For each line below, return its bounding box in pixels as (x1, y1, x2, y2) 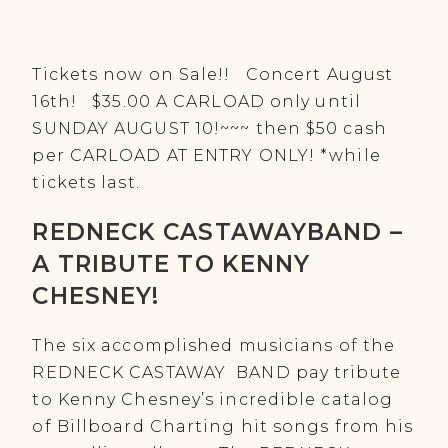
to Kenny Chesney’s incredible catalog (32, 390, 394, 409)
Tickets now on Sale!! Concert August (32, 65, 394, 84)
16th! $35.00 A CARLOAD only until (32, 92, 361, 111)
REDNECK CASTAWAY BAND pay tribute (32, 363, 401, 382)
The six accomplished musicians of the (32, 336, 396, 355)
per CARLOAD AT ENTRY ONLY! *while (32, 146, 381, 165)
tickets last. (32, 173, 140, 192)
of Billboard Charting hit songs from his (32, 417, 414, 436)
